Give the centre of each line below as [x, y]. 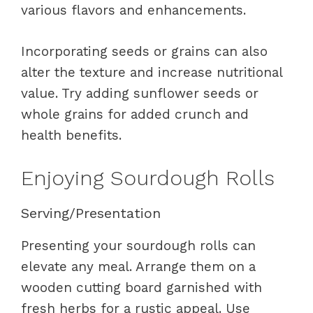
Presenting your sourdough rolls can [138, 246]
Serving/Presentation [91, 213]
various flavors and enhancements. [133, 10]
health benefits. [71, 135]
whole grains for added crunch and [135, 114]
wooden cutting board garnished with [141, 287]
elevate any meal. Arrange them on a [138, 267]
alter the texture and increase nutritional [152, 72]
